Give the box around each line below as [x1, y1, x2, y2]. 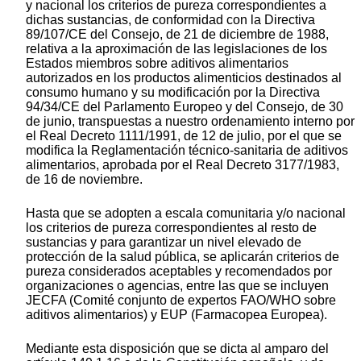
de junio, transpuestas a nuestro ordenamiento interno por [26, 114, 355, 129]
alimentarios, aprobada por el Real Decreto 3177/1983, [26, 158, 339, 172]
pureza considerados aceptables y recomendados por [26, 264, 332, 279]
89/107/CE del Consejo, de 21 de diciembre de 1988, [26, 27, 329, 42]
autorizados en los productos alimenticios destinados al [26, 71, 342, 85]
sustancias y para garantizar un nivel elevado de [26, 235, 301, 250]
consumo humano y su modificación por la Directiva [26, 85, 320, 100]
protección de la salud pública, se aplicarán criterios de [26, 250, 339, 264]
